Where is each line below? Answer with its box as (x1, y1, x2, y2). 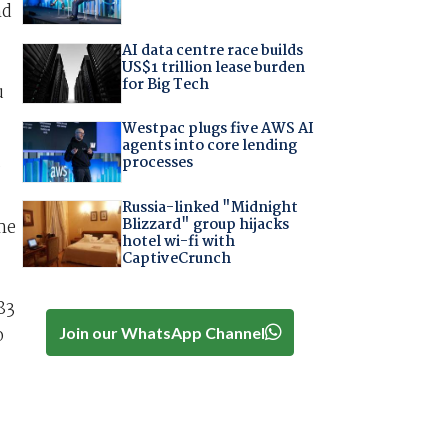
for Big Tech (121, 72, 209, 97)
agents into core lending (121, 134, 297, 159)
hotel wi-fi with (121, 229, 235, 254)
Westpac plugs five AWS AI (121, 117, 314, 142)
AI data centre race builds (121, 38, 303, 63)
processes (121, 151, 193, 176)
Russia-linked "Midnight (121, 195, 298, 220)
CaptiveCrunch (121, 246, 231, 271)
